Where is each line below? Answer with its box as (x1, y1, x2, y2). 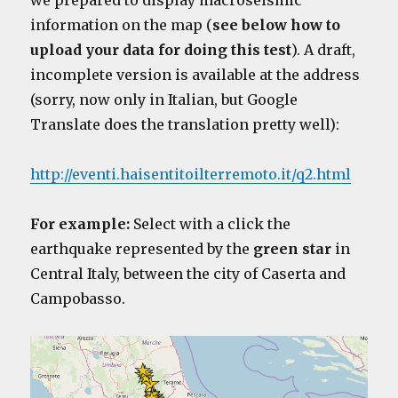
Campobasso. (30, 290, 126, 308)
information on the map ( (30, 16, 213, 35)
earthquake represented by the (30, 240, 254, 259)
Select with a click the (130, 215, 291, 234)
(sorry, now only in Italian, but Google (30, 91, 298, 109)
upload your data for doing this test (30, 41, 292, 60)
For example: (30, 215, 131, 234)
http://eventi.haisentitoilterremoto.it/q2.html (30, 165, 352, 184)
